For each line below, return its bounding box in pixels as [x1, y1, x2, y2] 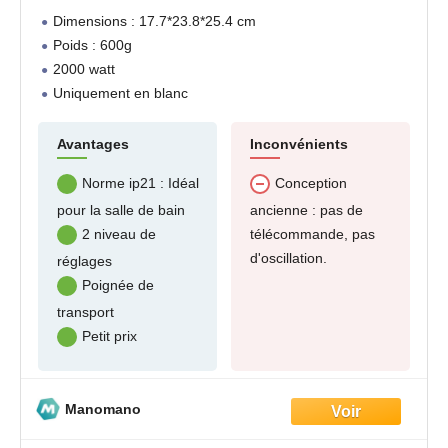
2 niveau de [82, 226, 156, 243]
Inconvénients [250, 136, 348, 153]
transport [57, 304, 114, 321]
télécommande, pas [250, 226, 375, 243]
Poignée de [82, 277, 154, 294]
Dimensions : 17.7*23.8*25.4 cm [53, 13, 256, 30]
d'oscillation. [250, 250, 327, 267]
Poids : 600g [53, 37, 132, 54]
